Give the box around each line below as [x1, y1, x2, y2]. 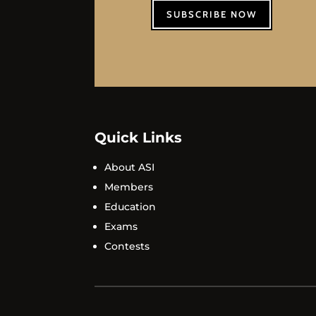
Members [104, 181, 154, 194]
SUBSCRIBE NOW [166, 8, 257, 20]
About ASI [104, 161, 155, 174]
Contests [104, 240, 150, 253]
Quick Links [95, 129, 183, 147]
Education [104, 200, 157, 214]
